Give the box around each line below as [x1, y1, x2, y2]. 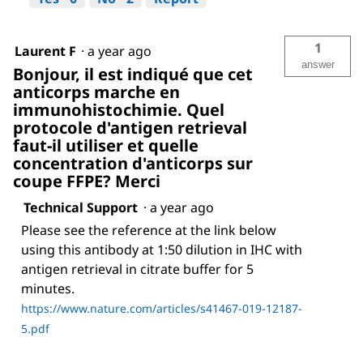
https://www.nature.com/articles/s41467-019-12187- [21, 300, 302, 316]
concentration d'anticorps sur [13, 152, 253, 174]
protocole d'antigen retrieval [13, 116, 247, 139]
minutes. [21, 279, 75, 297]
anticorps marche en [13, 80, 180, 103]
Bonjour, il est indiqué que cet [13, 62, 253, 85]
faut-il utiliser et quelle [13, 134, 199, 156]
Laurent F [15, 41, 76, 60]
